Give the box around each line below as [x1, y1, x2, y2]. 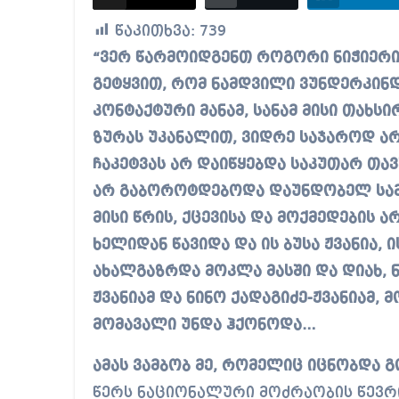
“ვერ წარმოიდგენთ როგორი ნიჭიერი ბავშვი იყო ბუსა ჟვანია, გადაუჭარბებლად [93, 50, 109, 66]
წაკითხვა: [115, 23, 195, 39]
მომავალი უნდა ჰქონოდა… [93, 317, 316, 333]
